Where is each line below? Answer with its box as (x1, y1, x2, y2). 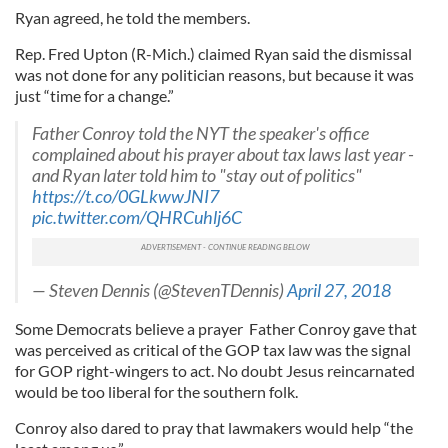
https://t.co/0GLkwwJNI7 (32, 186, 219, 208)
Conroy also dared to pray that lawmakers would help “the (15, 418, 413, 438)
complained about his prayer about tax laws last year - (32, 144, 414, 166)
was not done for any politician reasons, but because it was (15, 65, 414, 85)
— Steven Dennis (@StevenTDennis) (32, 280, 287, 302)
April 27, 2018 (287, 280, 391, 302)
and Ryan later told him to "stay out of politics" (32, 165, 362, 187)
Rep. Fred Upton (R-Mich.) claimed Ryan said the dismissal (15, 44, 412, 64)
